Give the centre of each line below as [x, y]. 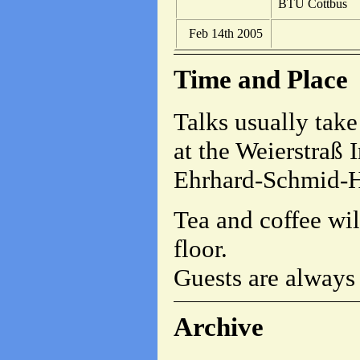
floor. [200, 249]
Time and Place [261, 79]
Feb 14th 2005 [226, 34]
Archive [219, 327]
